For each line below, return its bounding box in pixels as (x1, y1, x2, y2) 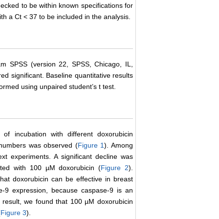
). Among (104, 141, 133, 150)
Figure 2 (101, 164, 129, 172)
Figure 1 (77, 141, 105, 150)
